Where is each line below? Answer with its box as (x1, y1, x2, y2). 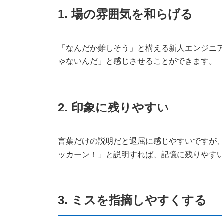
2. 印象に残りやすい (58, 100, 169, 114)
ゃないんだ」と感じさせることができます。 (58, 57, 217, 66)
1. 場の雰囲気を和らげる (58, 7, 193, 21)
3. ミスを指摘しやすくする (58, 193, 207, 207)
